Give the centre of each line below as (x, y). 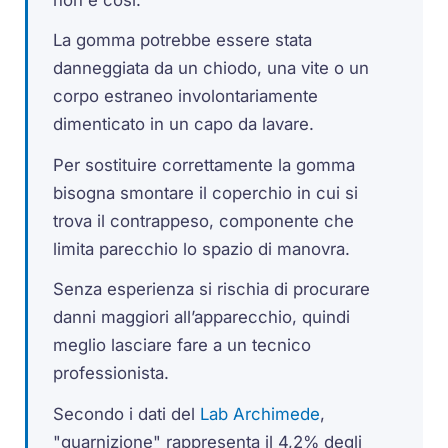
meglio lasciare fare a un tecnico (182, 345)
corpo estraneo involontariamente (186, 96)
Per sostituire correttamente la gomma (204, 164)
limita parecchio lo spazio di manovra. (202, 248)
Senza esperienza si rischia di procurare (212, 289)
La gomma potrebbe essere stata (183, 40)
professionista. (111, 373)
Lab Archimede (260, 414)
